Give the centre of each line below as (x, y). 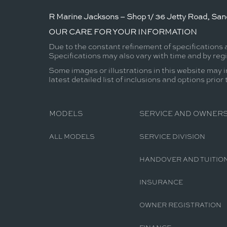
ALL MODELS (72, 136)
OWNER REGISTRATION (180, 205)
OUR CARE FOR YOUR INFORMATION (123, 31)
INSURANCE (161, 182)
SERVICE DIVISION (172, 136)
